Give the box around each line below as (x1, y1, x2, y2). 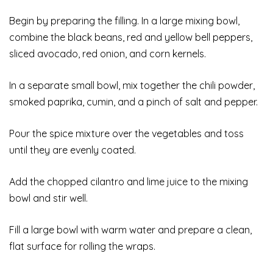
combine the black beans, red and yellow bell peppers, (9, 31, 252, 44)
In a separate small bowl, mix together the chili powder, (9, 79, 255, 92)
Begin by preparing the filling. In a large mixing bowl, (9, 15, 239, 27)
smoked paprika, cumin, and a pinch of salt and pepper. (9, 96, 258, 108)
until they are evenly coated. (9, 144, 136, 157)
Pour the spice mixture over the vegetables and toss (9, 127, 244, 140)
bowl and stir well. (9, 192, 88, 205)
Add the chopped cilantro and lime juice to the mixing (9, 175, 248, 188)
